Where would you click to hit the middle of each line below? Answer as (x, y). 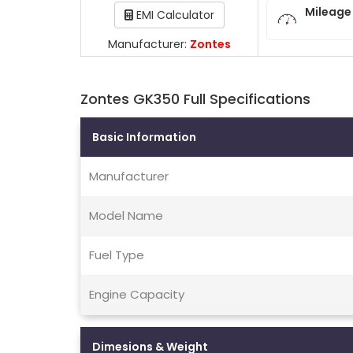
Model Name (126, 216)
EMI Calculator (174, 15)
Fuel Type (117, 255)
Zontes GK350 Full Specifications (195, 99)
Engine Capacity (137, 295)
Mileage (328, 12)
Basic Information (144, 137)
